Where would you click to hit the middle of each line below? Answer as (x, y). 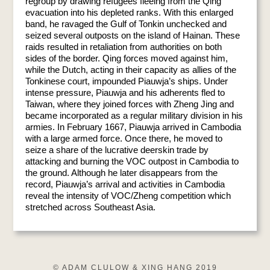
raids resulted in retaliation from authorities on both (123, 46)
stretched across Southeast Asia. (90, 207)
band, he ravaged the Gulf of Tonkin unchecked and (126, 24)
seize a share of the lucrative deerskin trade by (117, 149)
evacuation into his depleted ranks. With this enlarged (129, 12)
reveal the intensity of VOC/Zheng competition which (128, 195)
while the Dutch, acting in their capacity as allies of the (130, 69)
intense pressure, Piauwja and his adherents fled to (125, 92)
